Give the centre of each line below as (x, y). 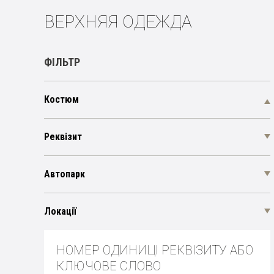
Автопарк (65, 174)
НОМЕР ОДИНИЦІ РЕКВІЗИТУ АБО (155, 250)
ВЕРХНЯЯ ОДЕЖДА (118, 22)
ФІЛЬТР (62, 62)
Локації (60, 211)
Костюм (61, 99)
